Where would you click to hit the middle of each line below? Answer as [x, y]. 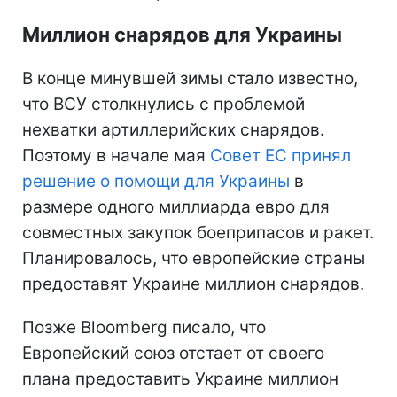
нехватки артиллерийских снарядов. [173, 129]
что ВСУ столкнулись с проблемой [163, 104]
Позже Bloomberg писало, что [144, 327]
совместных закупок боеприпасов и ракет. [198, 232]
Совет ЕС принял [280, 155]
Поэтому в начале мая [116, 155]
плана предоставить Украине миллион [180, 378]
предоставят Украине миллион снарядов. [193, 284]
